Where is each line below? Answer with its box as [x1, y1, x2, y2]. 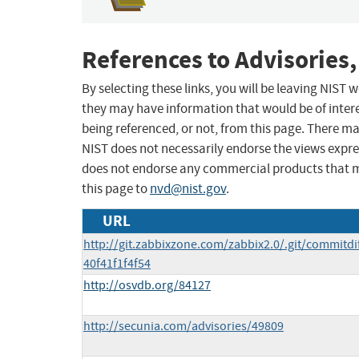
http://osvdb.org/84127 [83, 277, 211, 294]
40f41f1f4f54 [83, 256, 151, 272]
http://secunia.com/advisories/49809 [83, 318, 284, 335]
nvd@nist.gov [150, 180, 226, 198]
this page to [82, 180, 150, 198]
